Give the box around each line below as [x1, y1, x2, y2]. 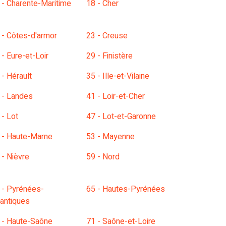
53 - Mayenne [86, 131, 135, 143]
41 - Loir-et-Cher [86, 90, 145, 102]
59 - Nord [86, 151, 120, 163]
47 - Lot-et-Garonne [86, 110, 156, 123]
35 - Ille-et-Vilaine [86, 70, 149, 82]
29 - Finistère [86, 50, 133, 62]
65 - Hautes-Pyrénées [86, 183, 165, 195]
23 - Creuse [86, 30, 128, 42]
